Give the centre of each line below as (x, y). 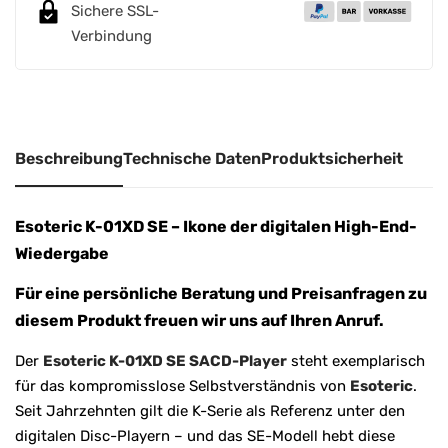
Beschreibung (69, 158)
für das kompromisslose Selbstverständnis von (182, 385)
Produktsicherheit (332, 158)
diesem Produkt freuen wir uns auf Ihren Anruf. (199, 320)
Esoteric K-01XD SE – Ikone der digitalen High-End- (216, 226)
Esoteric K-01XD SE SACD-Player (165, 360)
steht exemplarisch (356, 360)
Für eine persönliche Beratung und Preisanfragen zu (221, 293)
